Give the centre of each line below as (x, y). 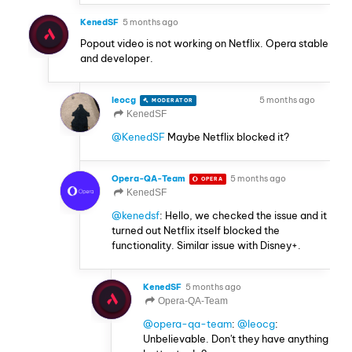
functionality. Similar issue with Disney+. (206, 246)
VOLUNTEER (231, 101)
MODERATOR (171, 101)
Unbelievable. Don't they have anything (236, 338)
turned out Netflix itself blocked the (196, 231)
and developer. (117, 59)
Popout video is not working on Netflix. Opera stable (204, 44)
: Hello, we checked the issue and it (243, 216)
